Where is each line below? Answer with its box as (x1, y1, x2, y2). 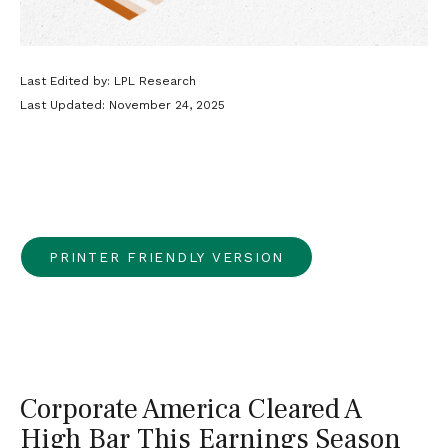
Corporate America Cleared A (20, 391, 362, 427)
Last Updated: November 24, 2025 (20, 98, 225, 112)
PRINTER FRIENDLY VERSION (49, 249, 284, 265)
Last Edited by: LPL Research (20, 74, 196, 88)
